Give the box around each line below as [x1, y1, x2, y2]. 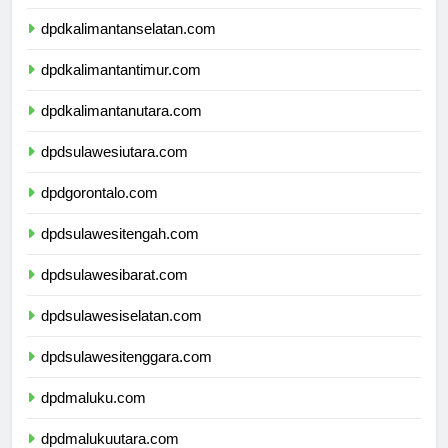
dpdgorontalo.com [41, 202, 158, 220]
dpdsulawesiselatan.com [41, 325, 202, 343]
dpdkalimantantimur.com [41, 79, 201, 97]
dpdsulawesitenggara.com [41, 366, 212, 384]
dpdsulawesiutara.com [41, 161, 188, 179]
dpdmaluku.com [41, 407, 146, 425]
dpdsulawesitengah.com [41, 243, 199, 261]
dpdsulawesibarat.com [41, 284, 188, 302]
